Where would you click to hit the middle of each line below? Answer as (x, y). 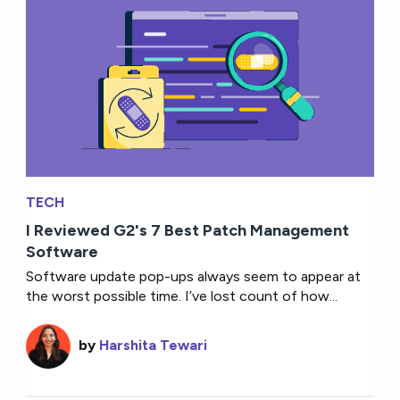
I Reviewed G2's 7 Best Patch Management (188, 231)
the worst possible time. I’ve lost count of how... (182, 296)
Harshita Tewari (154, 346)
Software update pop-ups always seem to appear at (194, 277)
